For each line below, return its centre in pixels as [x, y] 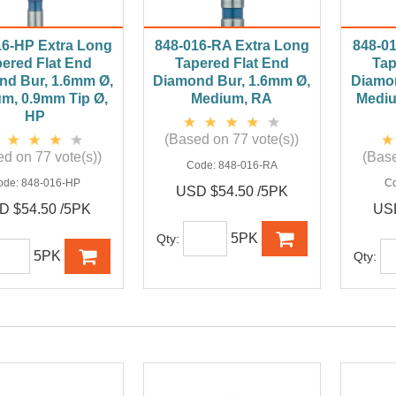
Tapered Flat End [232, 64]
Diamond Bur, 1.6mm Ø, [232, 81]
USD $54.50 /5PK [232, 192]
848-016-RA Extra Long [232, 46]
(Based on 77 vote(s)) [232, 140]
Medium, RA [232, 99]
